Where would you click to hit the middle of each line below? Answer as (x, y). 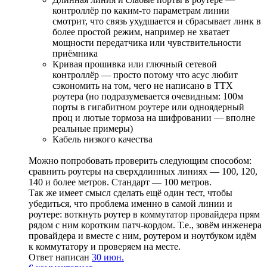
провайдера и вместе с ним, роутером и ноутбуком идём (142, 236)
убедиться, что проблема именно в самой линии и (131, 204)
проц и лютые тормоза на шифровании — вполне (154, 118)
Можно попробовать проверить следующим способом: (140, 161)
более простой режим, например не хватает (141, 32)
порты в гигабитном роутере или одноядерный (148, 107)
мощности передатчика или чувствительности (147, 43)
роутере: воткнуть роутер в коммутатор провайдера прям (144, 215)
